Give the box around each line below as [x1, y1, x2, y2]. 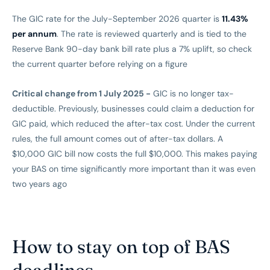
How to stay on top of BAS [12, 235, 230, 259]
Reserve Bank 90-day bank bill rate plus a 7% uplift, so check [12, 43, 252, 55]
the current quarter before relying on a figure [12, 58, 187, 70]
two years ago [12, 178, 67, 190]
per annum [12, 28, 57, 40]
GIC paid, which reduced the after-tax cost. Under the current [12, 118, 255, 130]
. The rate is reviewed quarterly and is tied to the [57, 28, 246, 40]
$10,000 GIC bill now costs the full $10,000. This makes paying [12, 148, 257, 160]
